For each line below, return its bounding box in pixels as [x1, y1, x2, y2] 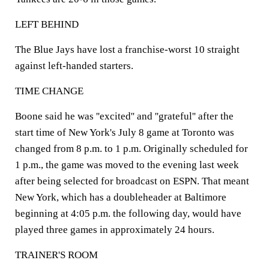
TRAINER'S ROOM [15, 249, 98, 261]
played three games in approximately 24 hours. [15, 224, 214, 235]
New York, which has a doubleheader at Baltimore [15, 192, 226, 203]
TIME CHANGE [15, 85, 83, 97]
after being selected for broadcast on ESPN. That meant [15, 175, 249, 187]
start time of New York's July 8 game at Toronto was [15, 127, 234, 138]
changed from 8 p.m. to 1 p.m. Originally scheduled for [15, 143, 248, 154]
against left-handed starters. [15, 60, 133, 71]
